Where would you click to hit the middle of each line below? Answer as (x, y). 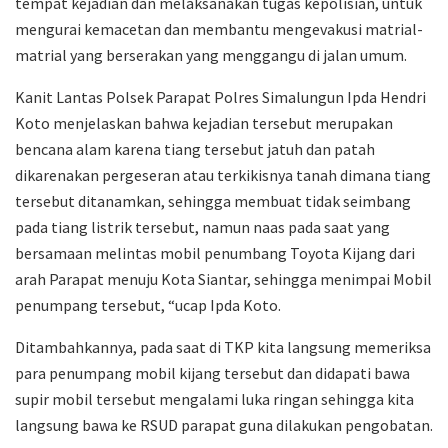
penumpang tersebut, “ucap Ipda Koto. (148, 305)
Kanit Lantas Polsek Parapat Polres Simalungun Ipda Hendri (220, 97)
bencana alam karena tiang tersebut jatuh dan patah (195, 149)
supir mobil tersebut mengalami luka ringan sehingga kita (214, 399)
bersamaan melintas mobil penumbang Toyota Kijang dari (215, 253)
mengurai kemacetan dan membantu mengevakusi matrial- (219, 29)
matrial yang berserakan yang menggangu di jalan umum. (211, 55)
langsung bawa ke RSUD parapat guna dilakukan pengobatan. (224, 425)
